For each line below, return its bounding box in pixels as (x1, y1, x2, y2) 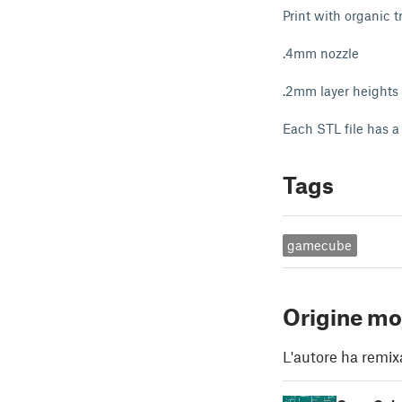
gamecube (287, 237, 353, 254)
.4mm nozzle (283, 45, 359, 61)
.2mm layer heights (283, 83, 398, 99)
